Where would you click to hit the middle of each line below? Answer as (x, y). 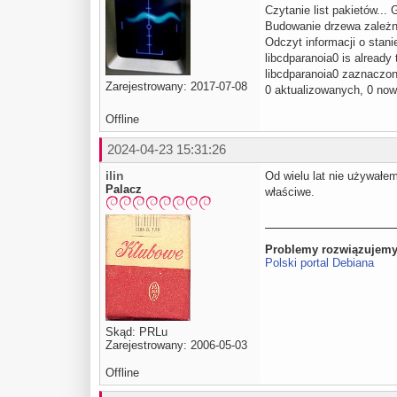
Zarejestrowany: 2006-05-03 (176, 346)
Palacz (124, 189)
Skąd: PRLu (136, 332)
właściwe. (290, 191)
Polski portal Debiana (319, 262)
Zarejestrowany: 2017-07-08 (176, 86)
